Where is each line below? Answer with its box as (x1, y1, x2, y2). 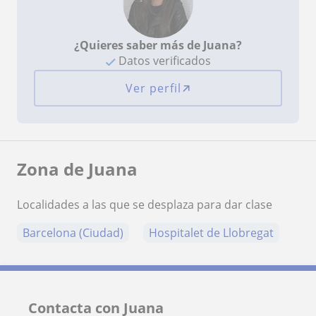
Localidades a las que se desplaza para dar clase (17, 197, 272, 213)
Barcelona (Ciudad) (23, 225, 123, 241)
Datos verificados (115, 53, 211, 69)
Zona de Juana (17, 157, 138, 181)
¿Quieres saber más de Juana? (74, 37, 242, 54)
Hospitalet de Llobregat (149, 225, 274, 241)
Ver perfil (125, 80, 181, 97)
